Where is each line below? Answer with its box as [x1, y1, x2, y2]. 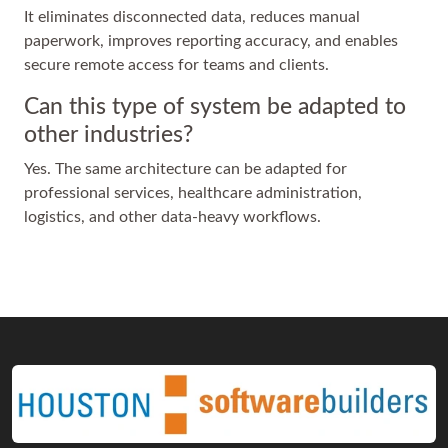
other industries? [24, 123, 193, 148]
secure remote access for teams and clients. [24, 57, 329, 74]
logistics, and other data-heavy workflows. [24, 209, 321, 226]
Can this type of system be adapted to [24, 95, 406, 120]
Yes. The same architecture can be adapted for [24, 161, 347, 178]
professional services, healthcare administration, [24, 185, 362, 202]
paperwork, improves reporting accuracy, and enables [24, 33, 398, 50]
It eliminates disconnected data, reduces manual [24, 9, 360, 26]
